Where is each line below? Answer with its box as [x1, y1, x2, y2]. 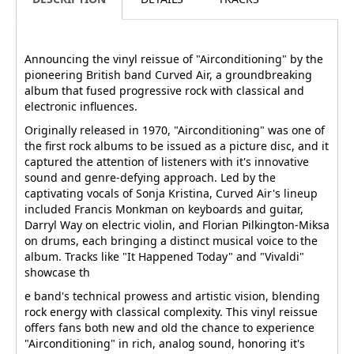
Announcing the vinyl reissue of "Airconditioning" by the [24, 51, 323, 66]
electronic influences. [24, 98, 137, 114]
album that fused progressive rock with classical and [24, 82, 304, 98]
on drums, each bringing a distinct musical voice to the [24, 232, 318, 248]
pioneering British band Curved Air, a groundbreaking [24, 66, 312, 82]
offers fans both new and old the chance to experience [24, 319, 314, 335]
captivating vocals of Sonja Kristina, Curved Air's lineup [24, 185, 318, 201]
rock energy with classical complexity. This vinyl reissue [24, 303, 318, 319]
